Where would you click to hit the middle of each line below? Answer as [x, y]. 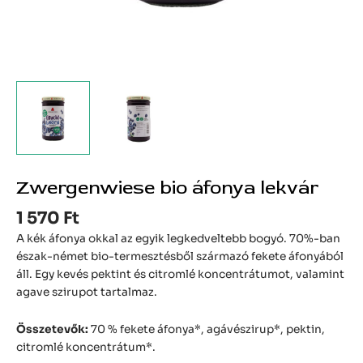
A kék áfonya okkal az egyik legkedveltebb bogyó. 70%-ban [178, 239]
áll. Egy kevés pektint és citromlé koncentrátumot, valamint [180, 275]
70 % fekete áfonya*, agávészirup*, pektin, [207, 329]
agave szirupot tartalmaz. [87, 293]
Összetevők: [52, 329]
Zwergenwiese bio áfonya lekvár [167, 188]
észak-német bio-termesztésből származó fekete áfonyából [180, 257]
